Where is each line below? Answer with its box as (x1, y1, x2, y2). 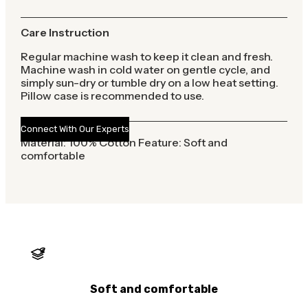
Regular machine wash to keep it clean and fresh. (20, 49, 273, 63)
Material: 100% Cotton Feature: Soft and (20, 135, 228, 150)
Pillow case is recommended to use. (20, 88, 204, 102)
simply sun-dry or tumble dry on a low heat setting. (20, 75, 278, 89)
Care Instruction (20, 25, 109, 39)
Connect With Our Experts (20, 124, 129, 135)
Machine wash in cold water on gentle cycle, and (20, 62, 270, 76)
